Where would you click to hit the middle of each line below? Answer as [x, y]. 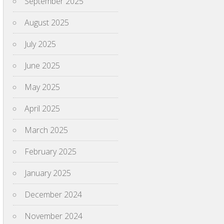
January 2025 [48, 173]
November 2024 [53, 216]
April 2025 [42, 108]
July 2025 [40, 44]
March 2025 [46, 130]
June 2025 [42, 65]
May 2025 [42, 87]
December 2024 [53, 194]
